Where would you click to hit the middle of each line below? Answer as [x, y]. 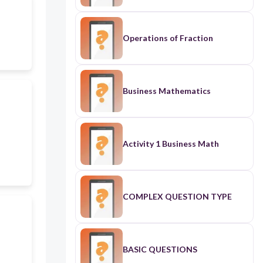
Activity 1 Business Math [171, 144]
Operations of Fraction [168, 38]
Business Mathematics [166, 91]
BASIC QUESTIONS [160, 249]
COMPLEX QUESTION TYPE [177, 197]
